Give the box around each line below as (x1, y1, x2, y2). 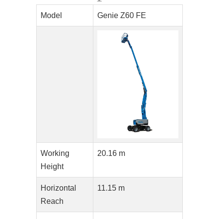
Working (41, 149, 69, 157)
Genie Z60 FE (97, 11, 146, 20)
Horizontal (41, 184, 76, 192)
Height (41, 162, 64, 171)
